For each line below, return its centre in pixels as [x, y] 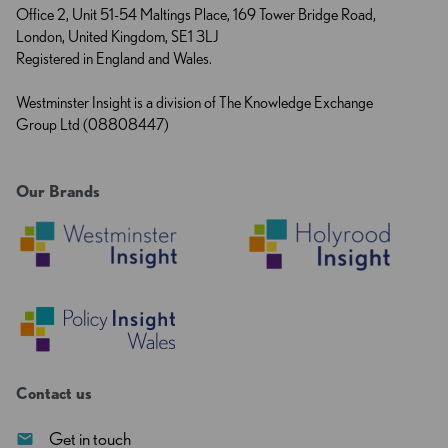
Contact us [54, 394]
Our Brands [58, 192]
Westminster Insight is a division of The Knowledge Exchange [194, 103]
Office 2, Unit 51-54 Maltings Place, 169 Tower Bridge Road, [196, 15]
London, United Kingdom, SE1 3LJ [117, 37]
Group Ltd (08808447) [92, 125]
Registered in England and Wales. [114, 59]
